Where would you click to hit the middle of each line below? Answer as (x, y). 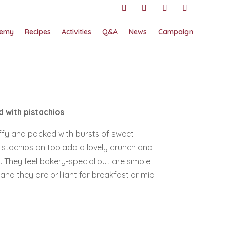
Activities (76, 32)
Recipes (37, 32)
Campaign (175, 32)
